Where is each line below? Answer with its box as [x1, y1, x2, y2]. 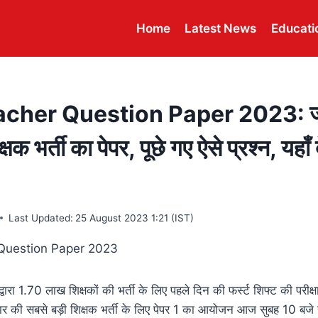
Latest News [185, 21, 257, 35]
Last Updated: [9, 212, 74, 224]
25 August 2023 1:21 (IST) [75, 212, 194, 224]
